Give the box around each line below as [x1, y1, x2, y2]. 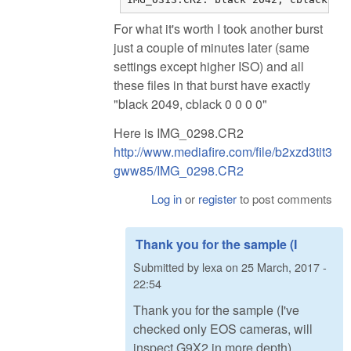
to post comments [237, 190, 333, 207]
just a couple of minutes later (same [114, 38, 309, 57]
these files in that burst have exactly [114, 76, 310, 95]
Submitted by [133, 259, 202, 276]
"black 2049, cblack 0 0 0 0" [114, 95, 267, 114]
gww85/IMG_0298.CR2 [114, 161, 244, 179]
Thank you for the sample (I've [133, 300, 299, 319]
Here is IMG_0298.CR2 [114, 123, 244, 142]
